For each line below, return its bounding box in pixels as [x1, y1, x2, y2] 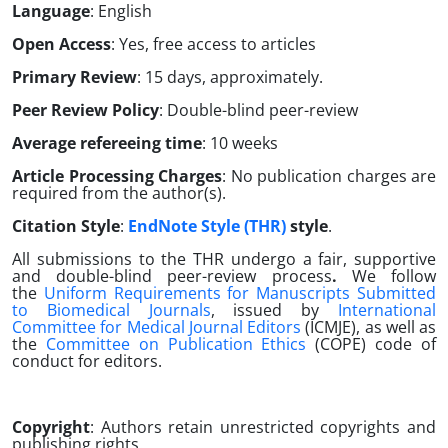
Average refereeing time [12, 132, 202, 154]
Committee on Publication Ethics [45, 333, 307, 355]
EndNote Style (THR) [128, 215, 286, 237]
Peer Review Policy [12, 99, 159, 121]
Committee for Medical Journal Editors [12, 316, 301, 338]
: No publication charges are [222, 165, 436, 187]
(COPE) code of [306, 333, 437, 355]
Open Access [12, 33, 111, 55]
